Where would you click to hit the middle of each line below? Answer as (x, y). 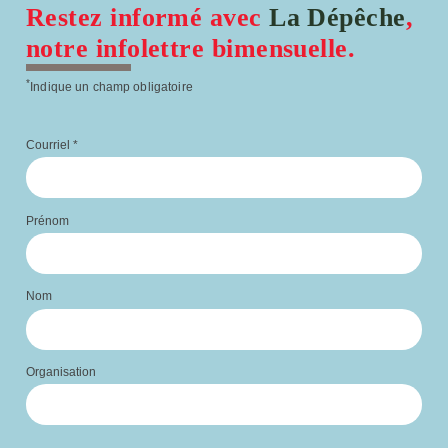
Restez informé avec (148, 18)
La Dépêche (337, 18)
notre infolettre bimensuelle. (191, 49)
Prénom (47, 220)
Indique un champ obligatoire (111, 86)
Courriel (49, 144)
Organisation (61, 372)
